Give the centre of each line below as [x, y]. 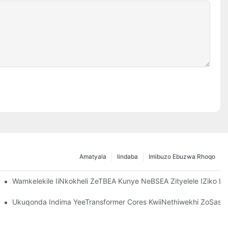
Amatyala [93, 156]
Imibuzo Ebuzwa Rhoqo [182, 156]
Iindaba [127, 156]
